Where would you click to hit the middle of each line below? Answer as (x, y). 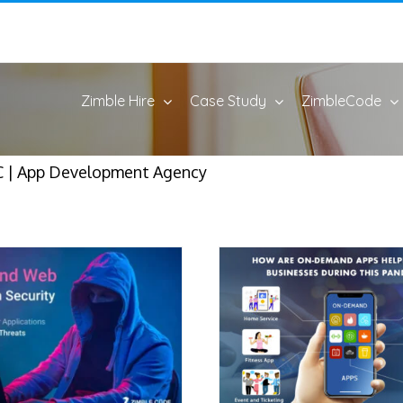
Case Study (228, 101)
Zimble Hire (118, 101)
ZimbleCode (341, 101)
